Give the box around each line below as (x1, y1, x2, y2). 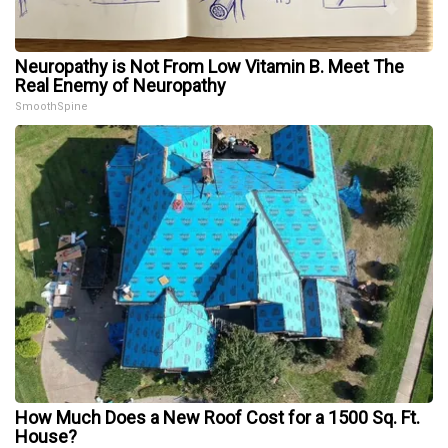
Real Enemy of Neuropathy (15, 74, 226, 96)
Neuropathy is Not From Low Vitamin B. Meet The (15, 55, 404, 77)
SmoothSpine (15, 99, 88, 113)
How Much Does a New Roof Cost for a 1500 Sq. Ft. (15, 406, 420, 428)
